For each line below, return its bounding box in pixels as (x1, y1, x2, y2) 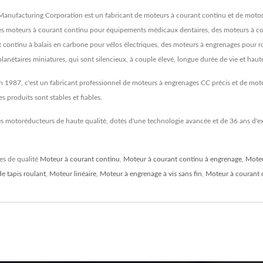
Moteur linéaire (49, 170, 96, 177)
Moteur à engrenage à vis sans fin (100, 170, 202, 177)
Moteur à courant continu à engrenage (123, 155, 242, 163)
